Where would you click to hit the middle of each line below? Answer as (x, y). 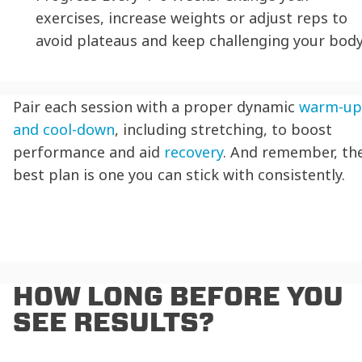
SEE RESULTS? (114, 322)
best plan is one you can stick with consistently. (179, 175)
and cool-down (64, 130)
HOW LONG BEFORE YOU (178, 296)
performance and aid (88, 152)
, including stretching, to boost (223, 130)
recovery (194, 152)
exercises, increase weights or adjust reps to (192, 18)
